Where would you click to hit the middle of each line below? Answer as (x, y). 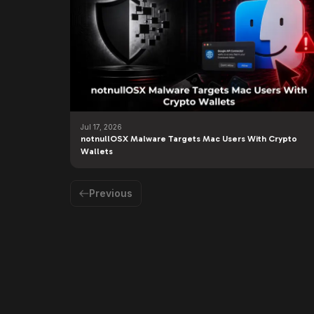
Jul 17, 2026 (101, 127)
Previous (111, 193)
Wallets (97, 151)
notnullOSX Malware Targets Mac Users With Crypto (189, 139)
